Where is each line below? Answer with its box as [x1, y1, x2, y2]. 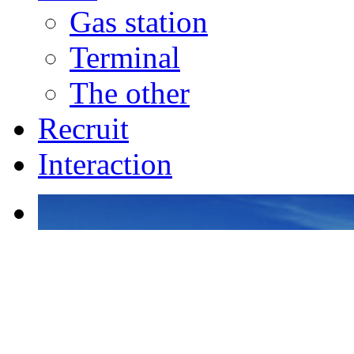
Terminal [70, 40, 180, 75]
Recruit [38, 111, 129, 146]
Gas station [70, 5, 208, 40]
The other [70, 76, 190, 111]
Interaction [38, 147, 172, 182]
